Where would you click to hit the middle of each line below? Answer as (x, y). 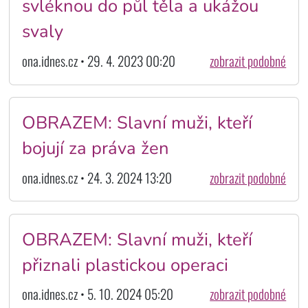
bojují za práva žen (95, 148)
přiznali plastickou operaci (125, 265)
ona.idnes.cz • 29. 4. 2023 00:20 (98, 61)
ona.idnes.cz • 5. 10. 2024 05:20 (97, 294)
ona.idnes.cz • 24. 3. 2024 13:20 (97, 177)
